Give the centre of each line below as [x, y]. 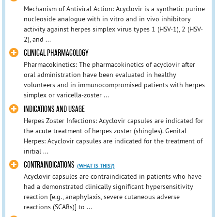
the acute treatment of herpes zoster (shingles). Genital [105, 131]
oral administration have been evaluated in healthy [100, 75]
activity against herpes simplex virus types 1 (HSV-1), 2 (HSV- [113, 29]
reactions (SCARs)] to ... [58, 207]
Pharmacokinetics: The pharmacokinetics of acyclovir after [109, 65]
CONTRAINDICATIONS [49, 165]
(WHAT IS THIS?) [96, 165]
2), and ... [37, 39]
